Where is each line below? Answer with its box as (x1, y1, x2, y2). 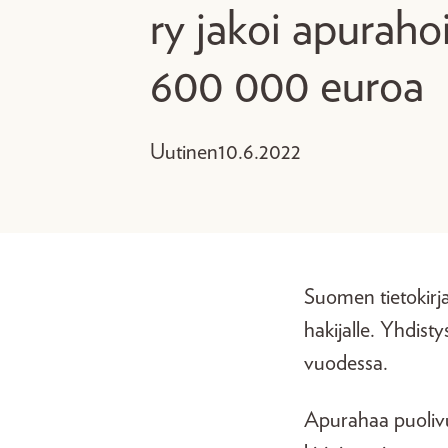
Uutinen (150, 141, 218, 163)
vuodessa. (304, 352, 388, 374)
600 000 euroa (150, 63, 424, 111)
